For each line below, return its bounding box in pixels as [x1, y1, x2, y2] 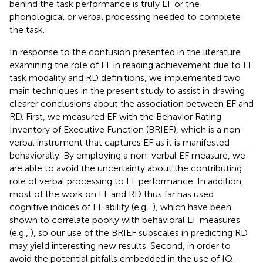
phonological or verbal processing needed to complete [9, 11, 241, 22]
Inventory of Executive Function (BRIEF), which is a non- [9, 123, 245, 135]
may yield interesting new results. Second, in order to [9, 240, 231, 251]
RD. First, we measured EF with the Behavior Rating [9, 110, 221, 122]
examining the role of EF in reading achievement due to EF [9, 59, 253, 70]
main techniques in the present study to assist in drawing [9, 85, 245, 96]
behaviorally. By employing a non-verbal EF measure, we [9, 149, 245, 161]
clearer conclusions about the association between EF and [9, 97, 254, 109]
